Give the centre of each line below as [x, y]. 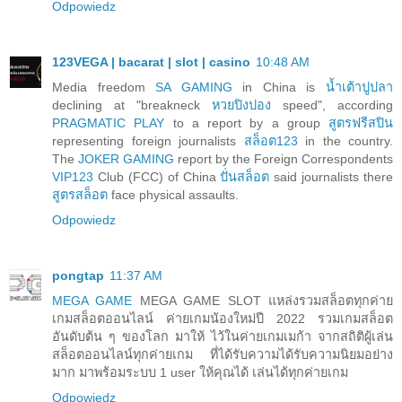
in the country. [345, 141]
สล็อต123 [271, 141]
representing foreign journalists [148, 141]
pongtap [78, 276]
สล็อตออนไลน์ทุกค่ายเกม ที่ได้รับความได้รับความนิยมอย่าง [223, 355]
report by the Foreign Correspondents [284, 159]
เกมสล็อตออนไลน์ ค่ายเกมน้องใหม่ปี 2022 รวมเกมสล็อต [223, 319]
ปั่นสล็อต [245, 177]
